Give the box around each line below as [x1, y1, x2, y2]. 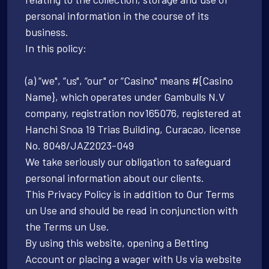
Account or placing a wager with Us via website [25, 252, 241, 265]
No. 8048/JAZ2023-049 [25, 138, 134, 152]
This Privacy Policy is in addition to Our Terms [25, 187, 234, 201]
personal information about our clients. [25, 171, 204, 184]
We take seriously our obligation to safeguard [25, 154, 231, 168]
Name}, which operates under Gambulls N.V [25, 89, 225, 103]
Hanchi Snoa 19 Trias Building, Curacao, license [25, 122, 241, 136]
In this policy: [25, 41, 86, 55]
